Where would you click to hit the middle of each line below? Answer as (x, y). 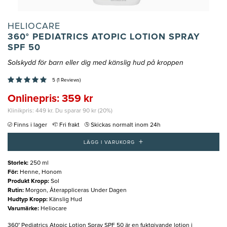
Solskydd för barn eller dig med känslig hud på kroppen (96, 63)
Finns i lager (30, 125)
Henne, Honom (41, 172)
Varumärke (23, 209)
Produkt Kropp (28, 181)
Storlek (17, 163)
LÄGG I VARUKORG (109, 142)
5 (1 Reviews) (66, 80)
